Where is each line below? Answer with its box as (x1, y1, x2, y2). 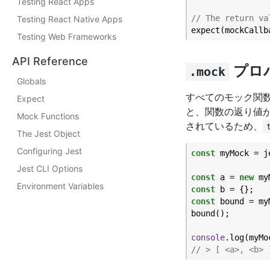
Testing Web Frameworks (17, 31, 116, 42)
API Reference (12, 55, 88, 67)
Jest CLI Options (17, 163, 83, 174)
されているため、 (186, 120, 263, 133)
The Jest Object (17, 128, 80, 139)
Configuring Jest (17, 146, 82, 156)
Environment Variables (17, 181, 104, 191)
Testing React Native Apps (17, 14, 122, 24)
